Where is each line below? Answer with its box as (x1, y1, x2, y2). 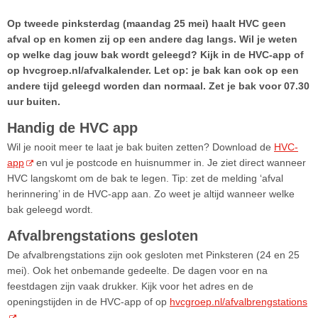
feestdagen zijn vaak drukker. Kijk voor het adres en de (7, 280, 253, 292)
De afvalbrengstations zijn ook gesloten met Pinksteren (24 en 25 (7, 248, 300, 261)
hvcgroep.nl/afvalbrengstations (170, 295, 307, 307)
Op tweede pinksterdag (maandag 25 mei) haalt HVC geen (7, 18, 286, 30)
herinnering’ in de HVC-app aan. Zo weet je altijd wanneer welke (7, 188, 295, 200)
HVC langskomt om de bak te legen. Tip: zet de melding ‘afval (7, 172, 283, 185)
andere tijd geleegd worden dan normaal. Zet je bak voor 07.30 (7, 80, 309, 92)
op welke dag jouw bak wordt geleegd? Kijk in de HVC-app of (7, 49, 304, 61)
